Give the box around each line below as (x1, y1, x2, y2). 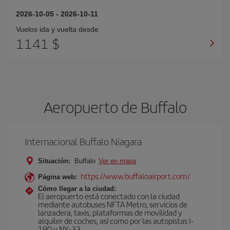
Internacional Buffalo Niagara (25, 135, 142, 148)
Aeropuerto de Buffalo (43, 96, 187, 118)
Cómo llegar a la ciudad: (38, 185, 116, 193)
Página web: (38, 173, 77, 181)
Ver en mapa (99, 157, 136, 165)
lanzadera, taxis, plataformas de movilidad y (38, 207, 182, 218)
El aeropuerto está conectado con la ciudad (38, 190, 180, 201)
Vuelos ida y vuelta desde (16, 25, 99, 33)
